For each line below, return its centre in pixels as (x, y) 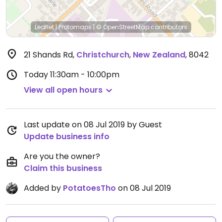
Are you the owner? (62, 156)
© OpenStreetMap (123, 27)
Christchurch (103, 55)
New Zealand (159, 55)
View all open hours (63, 90)
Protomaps (75, 27)
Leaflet (44, 27)
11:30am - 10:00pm (85, 75)
